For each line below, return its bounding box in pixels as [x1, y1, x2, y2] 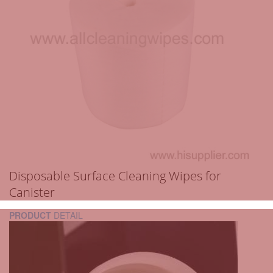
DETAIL [51, 208, 83, 221]
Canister [9, 183, 55, 200]
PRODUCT [9, 208, 51, 221]
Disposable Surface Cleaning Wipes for [9, 167, 221, 184]
